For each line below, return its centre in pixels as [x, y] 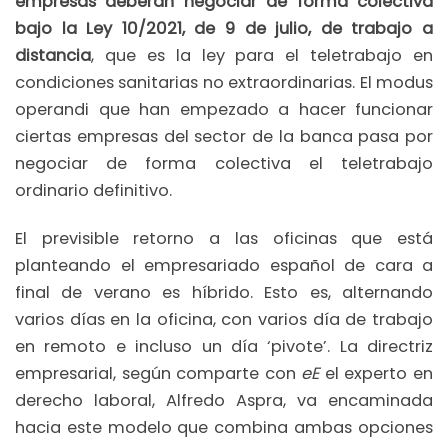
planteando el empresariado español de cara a [224, 265]
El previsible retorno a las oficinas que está [224, 238]
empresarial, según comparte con [158, 373]
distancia [53, 56]
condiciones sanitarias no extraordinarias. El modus [224, 83]
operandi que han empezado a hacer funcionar [224, 110]
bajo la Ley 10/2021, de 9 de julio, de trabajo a [224, 29]
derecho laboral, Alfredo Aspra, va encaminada [224, 400]
